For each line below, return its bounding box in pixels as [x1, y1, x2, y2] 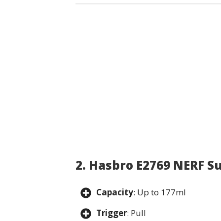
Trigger [96, 207, 127, 219]
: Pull [127, 207, 148, 219]
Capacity [96, 186, 133, 198]
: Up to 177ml [133, 186, 188, 198]
